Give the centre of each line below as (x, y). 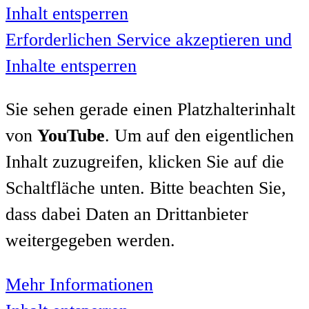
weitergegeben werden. (90, 241)
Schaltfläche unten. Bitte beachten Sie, (146, 188)
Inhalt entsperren (67, 13)
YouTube (71, 136)
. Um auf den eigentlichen (199, 136)
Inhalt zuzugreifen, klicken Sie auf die (145, 162)
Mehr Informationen (79, 284)
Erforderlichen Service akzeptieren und (149, 39)
